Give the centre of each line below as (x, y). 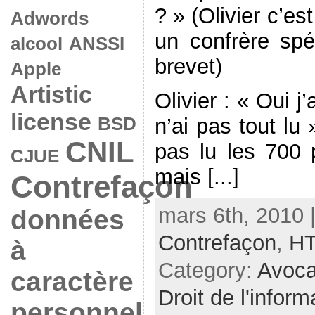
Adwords (49, 18)
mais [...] (197, 176)
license (51, 122)
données (67, 220)
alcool (36, 44)
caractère (72, 282)
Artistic (51, 94)
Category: (207, 271)
